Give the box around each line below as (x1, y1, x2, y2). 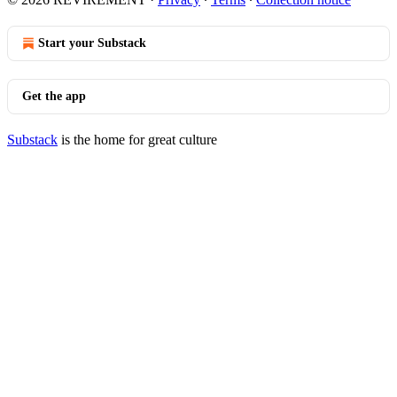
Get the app (22, 90, 86, 103)
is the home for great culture (58, 132, 217, 147)
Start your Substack (38, 36, 146, 50)
